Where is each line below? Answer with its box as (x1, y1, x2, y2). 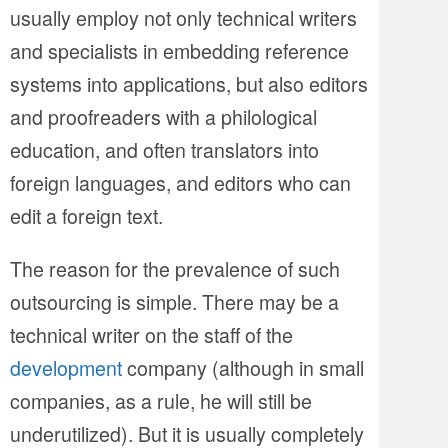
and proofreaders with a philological (10, 102, 317, 132)
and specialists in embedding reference (10, 36, 349, 66)
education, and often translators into (10, 135, 319, 165)
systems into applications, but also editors (10, 69, 368, 99)
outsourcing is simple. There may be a (10, 286, 339, 316)
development (10, 352, 122, 382)
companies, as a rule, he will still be (10, 385, 312, 415)
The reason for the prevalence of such (10, 253, 340, 283)
